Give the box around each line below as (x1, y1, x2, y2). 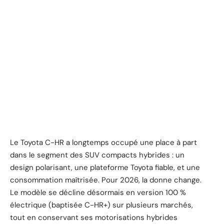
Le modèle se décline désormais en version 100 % (10, 187, 186, 197)
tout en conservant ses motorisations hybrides (10, 212, 177, 222)
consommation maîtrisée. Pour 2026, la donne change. (10, 174, 201, 185)
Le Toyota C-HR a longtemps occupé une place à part (10, 137, 197, 147)
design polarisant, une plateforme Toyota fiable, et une (10, 162, 200, 172)
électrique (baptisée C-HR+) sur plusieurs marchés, (10, 199, 193, 210)
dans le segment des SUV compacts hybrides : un (10, 149, 184, 160)
